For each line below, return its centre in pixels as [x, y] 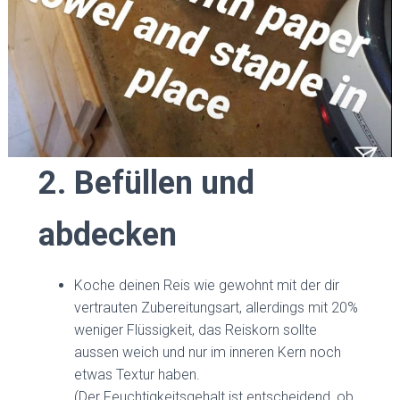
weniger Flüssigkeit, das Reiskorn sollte [196, 329]
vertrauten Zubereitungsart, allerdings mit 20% [217, 307]
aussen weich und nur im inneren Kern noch [208, 352]
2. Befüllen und [147, 183]
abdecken [108, 234]
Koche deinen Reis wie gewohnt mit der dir [207, 285]
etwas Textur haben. [137, 374]
